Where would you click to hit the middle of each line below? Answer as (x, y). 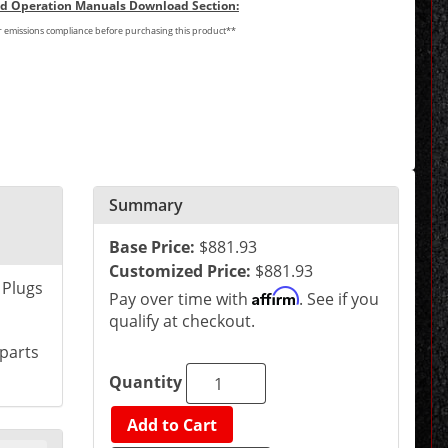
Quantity (146, 382)
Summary (146, 205)
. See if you (339, 299)
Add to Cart (172, 424)
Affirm (276, 296)
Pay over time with (181, 299)
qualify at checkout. (182, 321)
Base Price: (152, 247)
